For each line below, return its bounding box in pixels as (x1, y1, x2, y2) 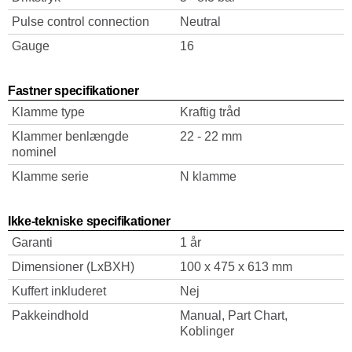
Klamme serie (12, 170, 89, 183)
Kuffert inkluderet (12, 284, 106, 298)
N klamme (180, 170, 236, 183)
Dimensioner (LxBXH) (12, 260, 134, 273)
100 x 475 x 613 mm (180, 260, 292, 273)
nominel (12, 145, 57, 159)
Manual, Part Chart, (180, 309, 288, 322)
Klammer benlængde (12, 130, 129, 143)
